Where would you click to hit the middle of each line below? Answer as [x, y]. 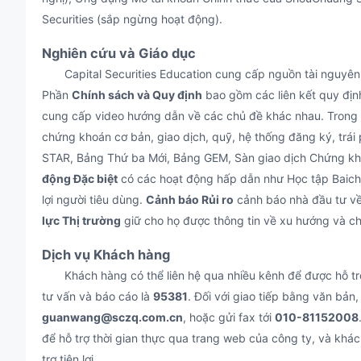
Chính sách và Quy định [137, 95]
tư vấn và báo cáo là [98, 296]
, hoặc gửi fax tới [229, 317]
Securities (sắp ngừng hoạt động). [132, 19]
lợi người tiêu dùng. [94, 199]
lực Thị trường [81, 220]
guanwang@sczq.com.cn [112, 317]
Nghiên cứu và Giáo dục [119, 53]
